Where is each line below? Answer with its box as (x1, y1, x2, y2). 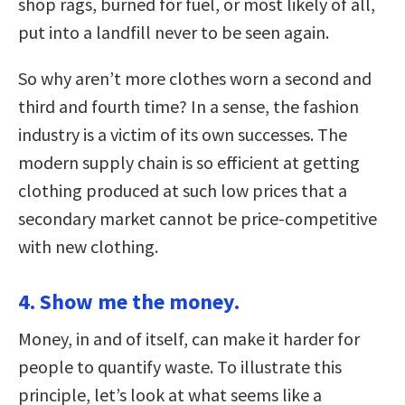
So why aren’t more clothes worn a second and (18, 66, 372, 89)
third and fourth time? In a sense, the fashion (18, 94, 359, 118)
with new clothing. (18, 234, 158, 258)
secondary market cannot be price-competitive (18, 206, 377, 230)
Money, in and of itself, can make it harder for (18, 326, 360, 350)
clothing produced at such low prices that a (18, 178, 347, 202)
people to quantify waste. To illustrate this (18, 354, 342, 378)
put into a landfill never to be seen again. (18, 20, 329, 43)
